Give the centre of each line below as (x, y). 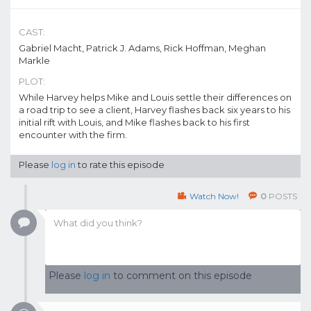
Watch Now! (214, 196)
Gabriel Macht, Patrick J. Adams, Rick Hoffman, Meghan (142, 48)
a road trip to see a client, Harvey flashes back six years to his (154, 110)
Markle (34, 60)
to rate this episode (120, 165)
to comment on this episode (181, 276)
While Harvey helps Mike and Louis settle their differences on (155, 97)
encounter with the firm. (73, 135)
